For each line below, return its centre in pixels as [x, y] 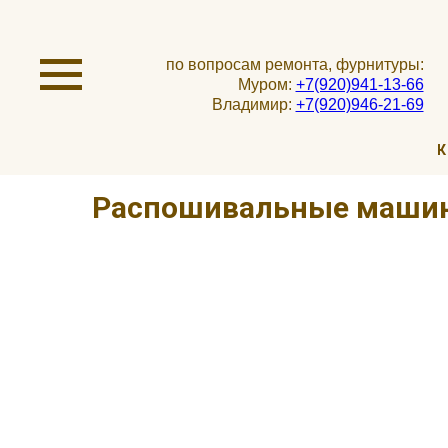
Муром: [266, 84]
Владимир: [253, 104]
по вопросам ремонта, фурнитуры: [294, 64]
